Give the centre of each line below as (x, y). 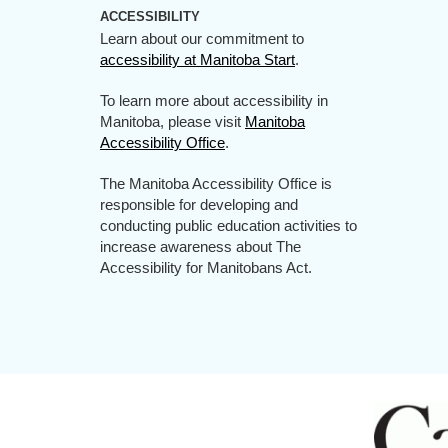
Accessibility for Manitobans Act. (206, 267)
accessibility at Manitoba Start (197, 59)
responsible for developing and (199, 204)
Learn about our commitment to (202, 38)
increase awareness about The (200, 246)
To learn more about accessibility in (214, 100)
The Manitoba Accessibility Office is (216, 183)
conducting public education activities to (228, 225)
